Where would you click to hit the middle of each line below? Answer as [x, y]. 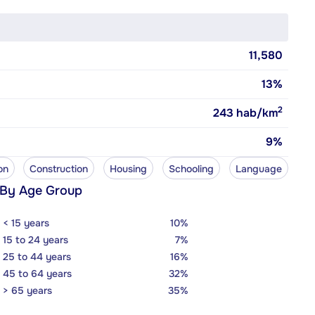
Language [259, 168]
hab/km [256, 112]
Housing [129, 168]
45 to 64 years [37, 273]
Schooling [192, 168]
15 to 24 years [36, 239]
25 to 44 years [37, 256]
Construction [59, 168]
